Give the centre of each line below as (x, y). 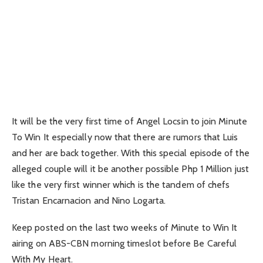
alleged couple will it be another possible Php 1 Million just (130, 168)
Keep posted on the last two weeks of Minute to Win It (125, 227)
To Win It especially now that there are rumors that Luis (125, 137)
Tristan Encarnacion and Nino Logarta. (89, 200)
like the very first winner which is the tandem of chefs (121, 184)
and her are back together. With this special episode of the (131, 153)
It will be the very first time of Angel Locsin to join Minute (129, 121)
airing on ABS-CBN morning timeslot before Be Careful (124, 243)
